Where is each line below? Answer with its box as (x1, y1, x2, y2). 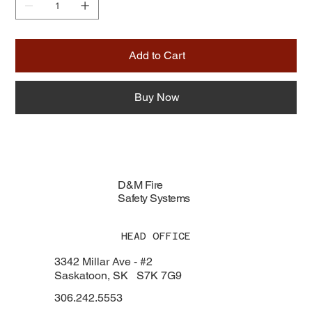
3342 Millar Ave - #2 (54, 254, 153, 268)
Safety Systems (118, 191, 190, 205)
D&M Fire (118, 178, 163, 192)
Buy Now (134, 90, 180, 104)
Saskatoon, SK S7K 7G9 (54, 268, 182, 282)
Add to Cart (128, 48, 185, 62)
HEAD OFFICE (120, 230, 191, 242)
